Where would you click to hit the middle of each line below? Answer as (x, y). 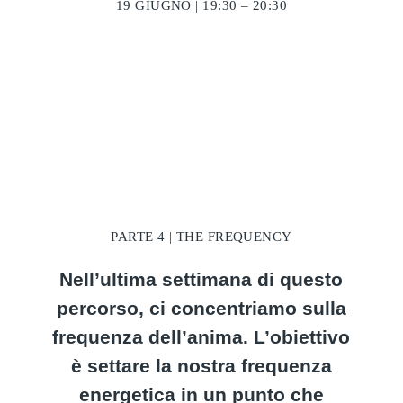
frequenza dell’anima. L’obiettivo (201, 337)
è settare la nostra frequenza (201, 366)
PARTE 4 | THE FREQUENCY (201, 237)
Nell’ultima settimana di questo (201, 279)
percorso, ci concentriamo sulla (201, 308)
